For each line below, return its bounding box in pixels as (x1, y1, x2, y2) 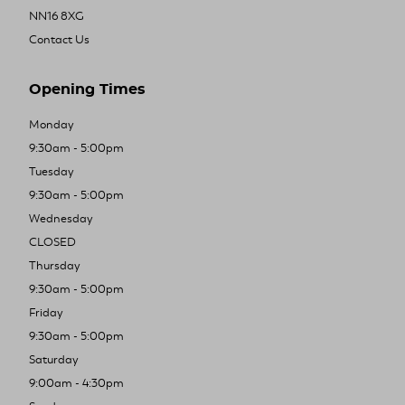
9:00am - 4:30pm (29, 376, 124, 391)
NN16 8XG (29, 9, 84, 24)
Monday (29, 118, 74, 133)
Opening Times (29, 82, 146, 98)
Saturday (29, 353, 79, 368)
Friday (29, 306, 63, 321)
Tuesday (29, 165, 74, 180)
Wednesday (29, 212, 93, 227)
